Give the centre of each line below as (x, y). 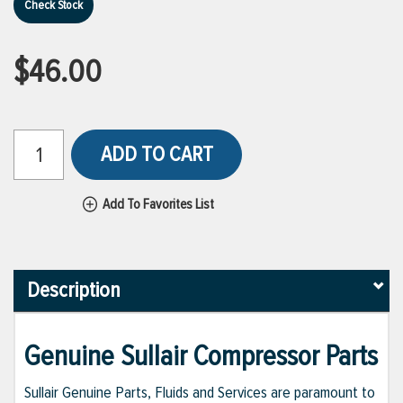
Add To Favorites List (158, 204)
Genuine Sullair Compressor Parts (201, 357)
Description (74, 291)
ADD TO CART (157, 154)
